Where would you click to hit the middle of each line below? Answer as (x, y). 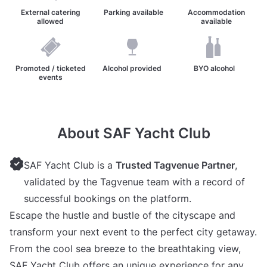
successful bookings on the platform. (108, 199)
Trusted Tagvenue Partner (175, 165)
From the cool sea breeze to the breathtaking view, (125, 249)
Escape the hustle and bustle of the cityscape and (122, 215)
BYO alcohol (214, 69)
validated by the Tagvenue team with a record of (134, 182)
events (50, 77)
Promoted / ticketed (50, 69)
